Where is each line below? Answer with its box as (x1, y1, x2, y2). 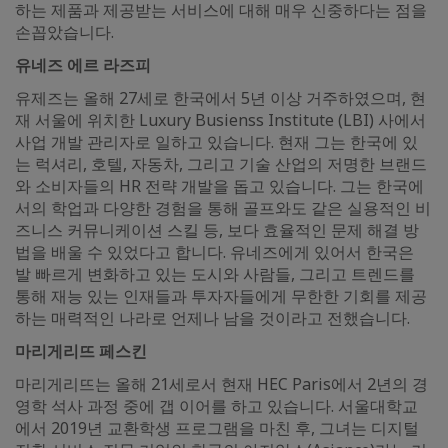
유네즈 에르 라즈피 (15, 54, 151, 77)
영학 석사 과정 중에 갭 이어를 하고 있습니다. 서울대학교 (15, 395, 418, 418)
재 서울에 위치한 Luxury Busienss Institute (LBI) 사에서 (15, 109, 426, 132)
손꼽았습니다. (15, 21, 114, 44)
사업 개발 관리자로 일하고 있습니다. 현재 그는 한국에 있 (15, 131, 418, 154)
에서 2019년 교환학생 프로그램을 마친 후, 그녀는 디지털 (15, 417, 419, 440)
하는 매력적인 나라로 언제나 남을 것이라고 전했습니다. (15, 307, 410, 330)
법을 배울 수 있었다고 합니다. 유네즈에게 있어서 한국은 (15, 241, 414, 264)
